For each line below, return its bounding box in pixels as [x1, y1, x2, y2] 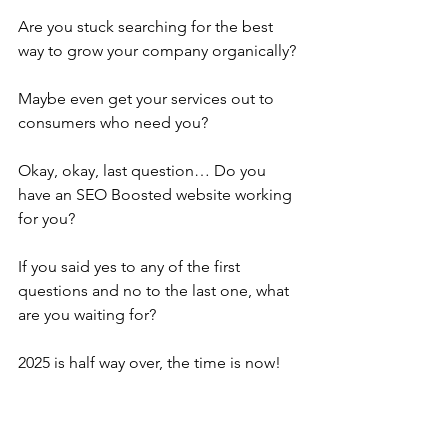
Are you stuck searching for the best [18, 17, 277, 36]
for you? [18, 209, 75, 228]
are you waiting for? [18, 305, 156, 324]
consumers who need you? [18, 113, 208, 132]
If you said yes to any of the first [18, 257, 244, 276]
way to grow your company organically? [18, 41, 300, 60]
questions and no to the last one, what [18, 281, 293, 300]
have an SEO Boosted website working [18, 185, 296, 204]
